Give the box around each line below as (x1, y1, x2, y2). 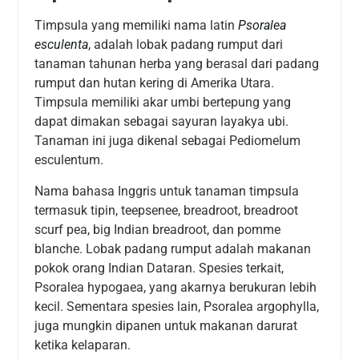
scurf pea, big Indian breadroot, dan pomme (34, 221, 281, 237)
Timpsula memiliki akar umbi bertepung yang (34, 95, 292, 111)
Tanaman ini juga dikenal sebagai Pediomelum (34, 133, 301, 149)
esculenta (34, 37, 89, 53)
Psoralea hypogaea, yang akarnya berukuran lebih (34, 279, 317, 295)
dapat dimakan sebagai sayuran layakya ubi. (34, 114, 289, 130)
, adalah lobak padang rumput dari (88, 37, 284, 53)
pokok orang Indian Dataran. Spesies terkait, (34, 260, 284, 276)
